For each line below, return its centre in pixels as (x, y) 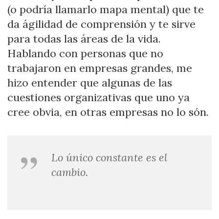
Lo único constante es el (109, 158)
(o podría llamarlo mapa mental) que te (106, 10)
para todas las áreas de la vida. (84, 39)
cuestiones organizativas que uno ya (99, 98)
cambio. (70, 172)
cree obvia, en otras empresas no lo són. (108, 112)
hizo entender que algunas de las (90, 83)
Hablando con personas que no (85, 54)
